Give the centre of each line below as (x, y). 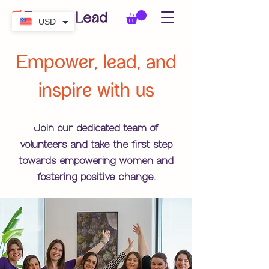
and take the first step (121, 144)
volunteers (45, 144)
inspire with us (96, 91)
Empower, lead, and (96, 63)
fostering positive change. (96, 177)
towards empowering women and (96, 160)
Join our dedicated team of (96, 128)
